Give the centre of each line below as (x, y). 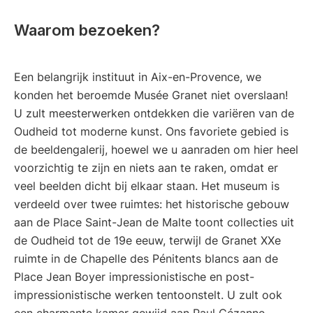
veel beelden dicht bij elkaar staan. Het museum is (147, 185)
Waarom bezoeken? (87, 30)
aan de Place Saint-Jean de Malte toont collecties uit (154, 222)
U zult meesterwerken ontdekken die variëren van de (154, 113)
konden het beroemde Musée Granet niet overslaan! (151, 95)
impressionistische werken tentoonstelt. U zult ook (148, 294)
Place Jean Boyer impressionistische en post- (134, 276)
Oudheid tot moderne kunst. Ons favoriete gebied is (151, 131)
